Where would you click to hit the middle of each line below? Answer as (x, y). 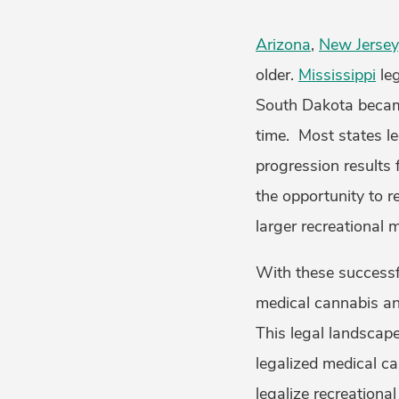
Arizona (283, 45)
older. (277, 75)
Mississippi (337, 75)
